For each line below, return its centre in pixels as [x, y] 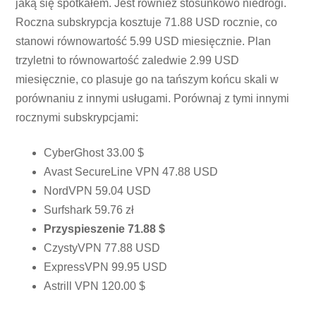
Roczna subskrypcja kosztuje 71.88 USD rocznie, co [147, 23]
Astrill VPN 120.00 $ [95, 286]
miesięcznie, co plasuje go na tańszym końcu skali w [147, 80]
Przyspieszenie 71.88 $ [105, 229]
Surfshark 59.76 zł [89, 209]
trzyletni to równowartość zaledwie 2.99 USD [128, 61]
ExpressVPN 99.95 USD [106, 267]
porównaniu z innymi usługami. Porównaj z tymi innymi [153, 99]
